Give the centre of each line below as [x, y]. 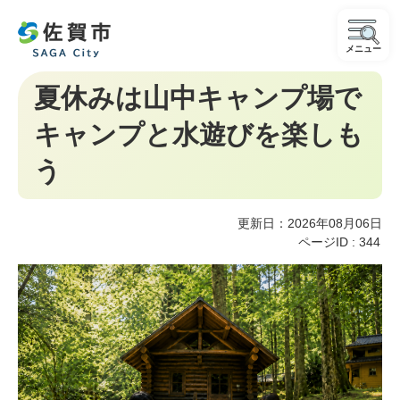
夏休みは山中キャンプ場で [198, 98]
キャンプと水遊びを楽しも [199, 134]
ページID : [329, 242]
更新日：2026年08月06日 [310, 223]
